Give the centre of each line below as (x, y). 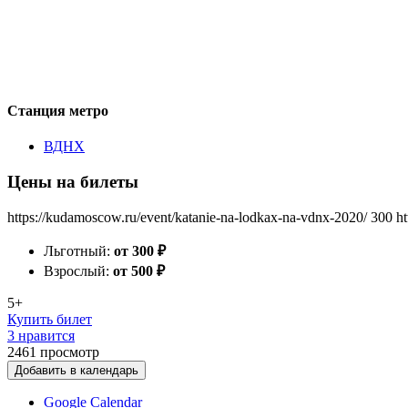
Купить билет (50, 319)
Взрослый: (78, 270)
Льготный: (79, 250)
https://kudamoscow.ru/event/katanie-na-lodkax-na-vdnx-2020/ (187, 217)
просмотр (70, 352)
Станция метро (58, 110)
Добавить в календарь (76, 370)
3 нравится (41, 335)
